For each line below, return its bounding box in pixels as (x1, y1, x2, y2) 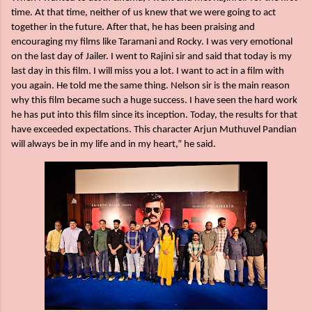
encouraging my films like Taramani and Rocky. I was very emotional (11, 37, 292, 48)
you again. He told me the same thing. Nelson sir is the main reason (11, 81, 290, 92)
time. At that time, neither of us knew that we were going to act (11, 8, 276, 19)
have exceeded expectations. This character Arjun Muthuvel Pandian (11, 125, 297, 136)
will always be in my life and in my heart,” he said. (11, 139, 216, 150)
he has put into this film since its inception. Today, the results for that (11, 110, 297, 121)
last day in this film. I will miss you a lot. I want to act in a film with (11, 66, 284, 77)
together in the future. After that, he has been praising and (11, 22, 255, 33)
